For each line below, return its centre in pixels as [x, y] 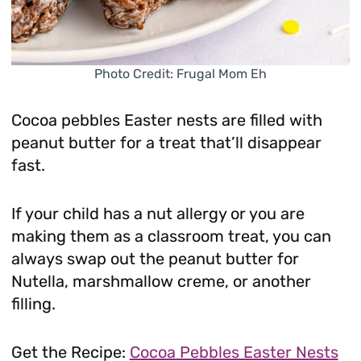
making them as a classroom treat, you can [171, 236]
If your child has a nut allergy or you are [158, 213]
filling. [33, 303]
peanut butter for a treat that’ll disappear [166, 142]
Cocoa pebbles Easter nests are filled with [166, 120]
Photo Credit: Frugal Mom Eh [180, 73]
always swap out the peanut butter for [155, 258]
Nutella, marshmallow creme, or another [161, 281]
